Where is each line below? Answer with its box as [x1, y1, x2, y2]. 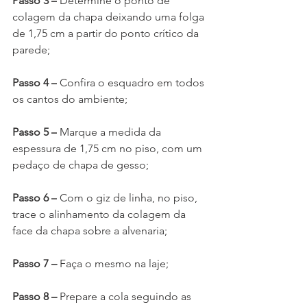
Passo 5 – [12, 125, 57, 139]
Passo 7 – [12, 257, 60, 271]
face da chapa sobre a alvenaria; [12, 224, 167, 238]
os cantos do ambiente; [12, 93, 127, 106]
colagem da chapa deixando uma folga [12, 10, 207, 24]
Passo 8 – [12, 290, 60, 304]
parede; [12, 43, 50, 57]
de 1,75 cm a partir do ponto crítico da [12, 27, 201, 40]
